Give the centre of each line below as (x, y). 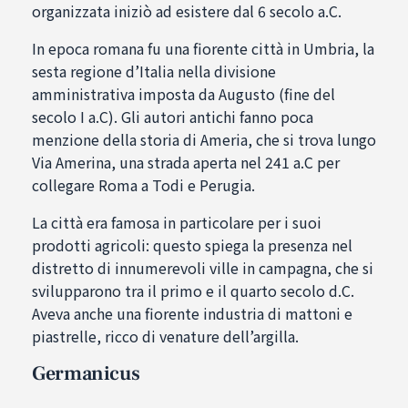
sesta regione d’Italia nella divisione (154, 71)
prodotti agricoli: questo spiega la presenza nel (192, 245)
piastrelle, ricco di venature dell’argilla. (165, 337)
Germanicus (86, 374)
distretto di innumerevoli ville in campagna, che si (203, 268)
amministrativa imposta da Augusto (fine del (184, 94)
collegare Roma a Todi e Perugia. (143, 185)
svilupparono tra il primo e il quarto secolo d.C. (193, 291)
